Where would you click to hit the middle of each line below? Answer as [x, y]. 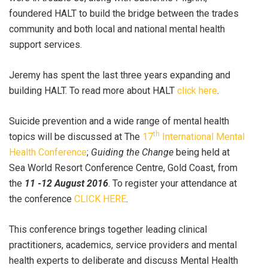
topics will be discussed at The [76, 137]
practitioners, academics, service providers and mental [123, 245]
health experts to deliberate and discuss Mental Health [124, 261]
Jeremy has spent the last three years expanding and [120, 75]
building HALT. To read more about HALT [93, 91]
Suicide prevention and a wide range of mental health [119, 121]
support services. [45, 45]
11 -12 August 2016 [66, 183]
